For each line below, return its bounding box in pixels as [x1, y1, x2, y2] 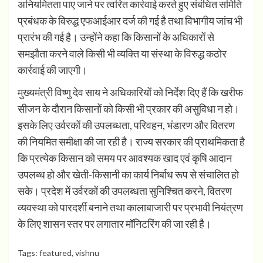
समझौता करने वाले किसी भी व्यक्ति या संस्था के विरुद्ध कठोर [18, 47, 227, 60]
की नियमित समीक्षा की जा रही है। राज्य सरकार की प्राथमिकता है [18, 135, 245, 149]
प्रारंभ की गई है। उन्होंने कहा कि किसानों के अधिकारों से [18, 31, 214, 44]
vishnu [75, 248, 99, 258]
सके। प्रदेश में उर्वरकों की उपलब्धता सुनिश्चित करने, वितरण [18, 184, 232, 198]
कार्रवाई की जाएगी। [18, 63, 87, 77]
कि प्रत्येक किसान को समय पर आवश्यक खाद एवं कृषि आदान [18, 151, 232, 165]
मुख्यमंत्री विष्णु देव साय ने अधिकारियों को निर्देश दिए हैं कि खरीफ [18, 86, 243, 99]
